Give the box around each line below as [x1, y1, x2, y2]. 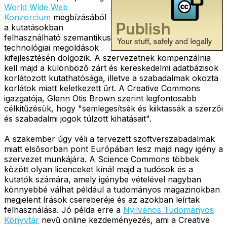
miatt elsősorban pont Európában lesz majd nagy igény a [4, 143, 223, 154]
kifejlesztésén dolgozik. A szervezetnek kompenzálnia [4, 52, 211, 63]
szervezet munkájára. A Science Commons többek [4, 154, 199, 164]
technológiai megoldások [4, 42, 99, 53]
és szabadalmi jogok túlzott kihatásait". [4, 113, 152, 124]
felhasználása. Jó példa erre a [4, 204, 123, 215]
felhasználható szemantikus [4, 32, 111, 43]
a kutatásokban [4, 22, 63, 32]
